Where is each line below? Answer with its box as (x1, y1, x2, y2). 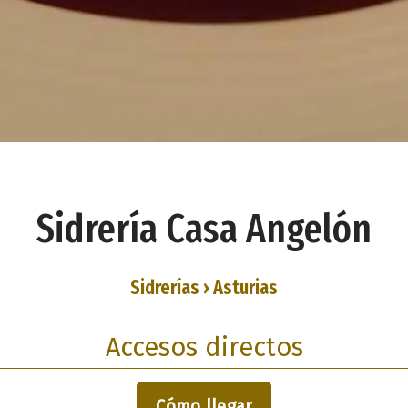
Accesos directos (105, 331, 303, 363)
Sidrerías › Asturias (130, 274, 278, 300)
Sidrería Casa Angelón (36, 205, 372, 254)
